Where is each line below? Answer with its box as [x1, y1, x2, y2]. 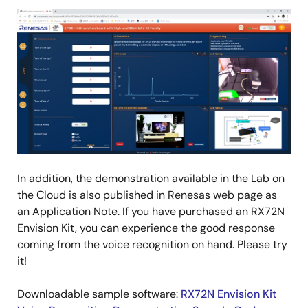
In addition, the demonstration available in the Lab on [17, 171, 285, 186]
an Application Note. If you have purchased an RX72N [17, 204, 285, 219]
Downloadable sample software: [17, 287, 181, 302]
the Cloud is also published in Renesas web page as [17, 188, 277, 203]
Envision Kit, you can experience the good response [17, 221, 275, 236]
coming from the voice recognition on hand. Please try [17, 237, 287, 252]
